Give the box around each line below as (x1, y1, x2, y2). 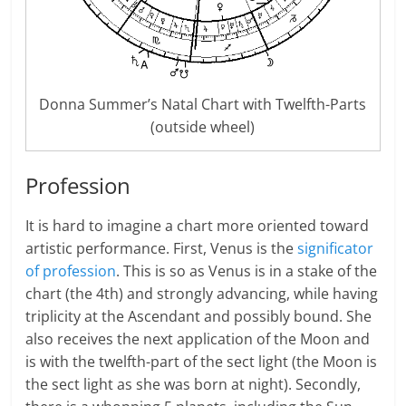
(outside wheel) (150, 117, 256, 138)
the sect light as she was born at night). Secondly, (25, 374, 362, 395)
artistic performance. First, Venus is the (25, 238, 298, 259)
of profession (25, 261, 117, 282)
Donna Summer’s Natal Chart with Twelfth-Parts (39, 94, 367, 115)
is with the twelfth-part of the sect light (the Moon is (25, 352, 378, 372)
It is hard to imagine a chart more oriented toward (25, 216, 370, 237)
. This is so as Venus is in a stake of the (116, 261, 378, 282)
